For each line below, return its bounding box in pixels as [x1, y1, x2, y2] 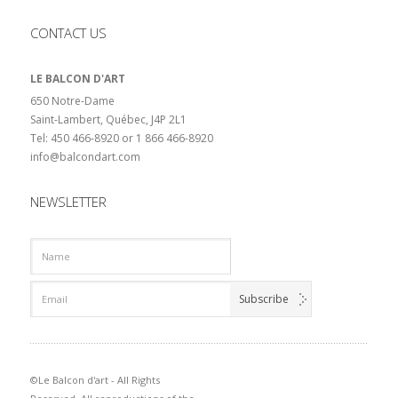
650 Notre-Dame [29, 92, 115, 108]
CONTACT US [29, 23, 107, 42]
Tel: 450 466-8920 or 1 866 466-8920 [29, 130, 213, 146]
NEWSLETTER [29, 192, 107, 211]
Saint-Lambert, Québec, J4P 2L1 [29, 111, 187, 127]
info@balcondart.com [29, 148, 140, 164]
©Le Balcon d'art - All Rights [29, 372, 160, 386]
